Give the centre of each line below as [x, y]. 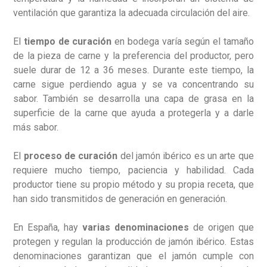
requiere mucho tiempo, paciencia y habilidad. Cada [133, 170]
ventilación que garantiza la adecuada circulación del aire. [132, 13]
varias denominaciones [136, 227]
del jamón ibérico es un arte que [186, 156]
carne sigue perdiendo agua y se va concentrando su [133, 84]
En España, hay [48, 227]
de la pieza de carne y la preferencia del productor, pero [133, 56]
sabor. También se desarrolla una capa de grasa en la [133, 99]
